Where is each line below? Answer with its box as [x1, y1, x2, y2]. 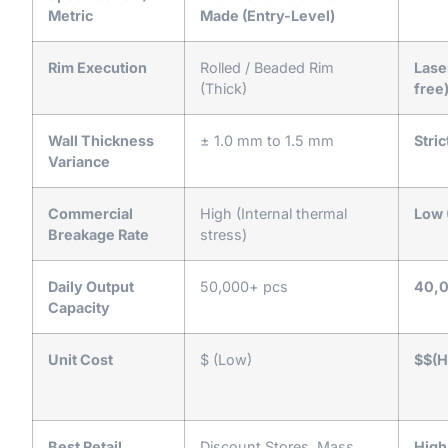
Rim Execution [48, 58, 147, 76]
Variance [48, 152, 110, 170]
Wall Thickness [48, 131, 154, 149]
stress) [200, 225, 247, 243]
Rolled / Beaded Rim [200, 58, 334, 76]
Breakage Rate [48, 225, 149, 243]
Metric [48, 6, 93, 24]
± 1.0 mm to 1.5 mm [200, 131, 334, 149]
